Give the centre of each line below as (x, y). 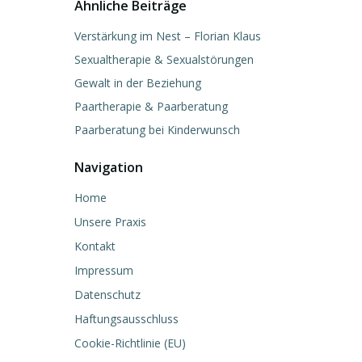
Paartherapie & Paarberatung (151, 106)
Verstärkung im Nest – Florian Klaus (168, 36)
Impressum (104, 270)
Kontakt (95, 246)
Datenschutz (107, 295)
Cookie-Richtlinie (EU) (130, 343)
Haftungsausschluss (126, 319)
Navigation (109, 167)
